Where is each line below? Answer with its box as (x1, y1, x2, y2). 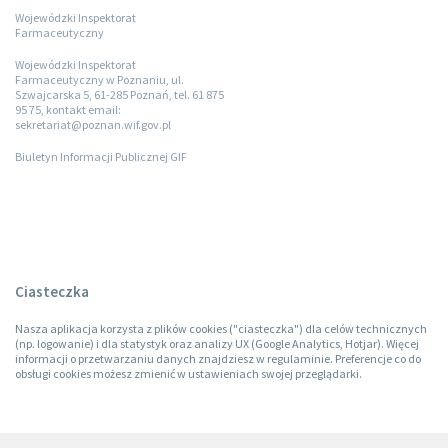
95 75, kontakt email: (15, 101, 121, 117)
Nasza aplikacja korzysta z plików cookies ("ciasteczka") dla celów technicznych (15, 320, 427, 336)
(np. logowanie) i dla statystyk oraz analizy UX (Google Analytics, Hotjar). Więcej (15, 335, 419, 351)
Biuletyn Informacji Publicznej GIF (15, 148, 187, 164)
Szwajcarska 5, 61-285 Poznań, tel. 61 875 (15, 86, 224, 102)
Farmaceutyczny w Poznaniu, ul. (15, 71, 184, 87)
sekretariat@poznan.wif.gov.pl (15, 116, 171, 132)
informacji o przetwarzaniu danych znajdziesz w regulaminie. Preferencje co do (15, 350, 421, 366)
